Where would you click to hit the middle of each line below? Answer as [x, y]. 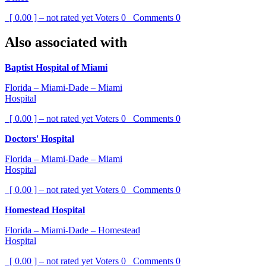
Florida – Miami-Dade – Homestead [72, 230]
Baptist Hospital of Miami [56, 68]
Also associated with [66, 42]
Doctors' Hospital [39, 139]
